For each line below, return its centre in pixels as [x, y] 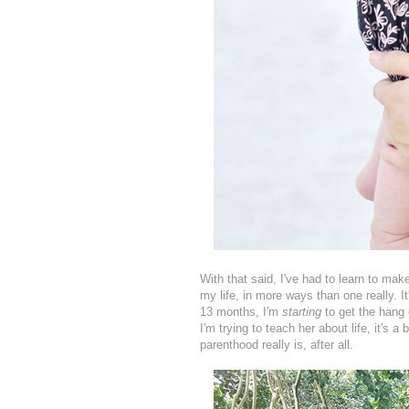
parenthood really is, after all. [277, 345]
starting [302, 312]
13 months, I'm [241, 312]
